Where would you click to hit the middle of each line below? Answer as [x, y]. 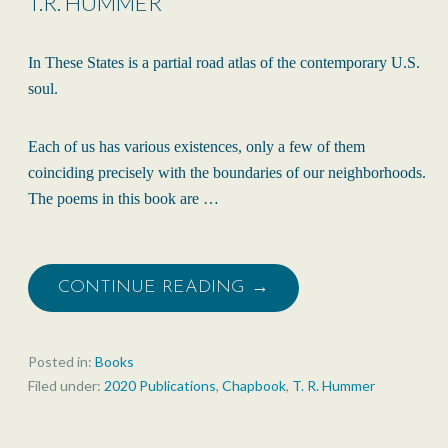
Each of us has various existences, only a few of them [196, 147]
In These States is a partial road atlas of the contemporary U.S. [224, 63]
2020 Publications [160, 386]
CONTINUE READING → [163, 288]
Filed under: [66, 386]
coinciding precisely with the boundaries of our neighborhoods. [227, 173]
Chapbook [254, 386]
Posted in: [61, 362]
